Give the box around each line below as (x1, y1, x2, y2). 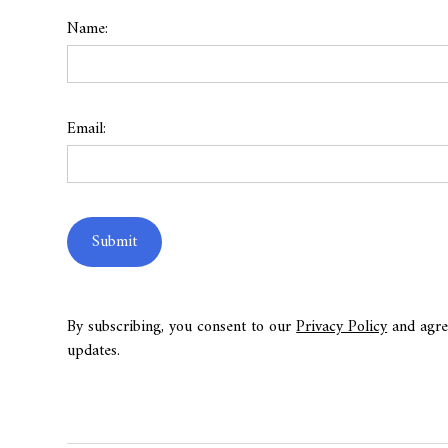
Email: (67, 115, 107, 143)
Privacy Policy (296, 313, 388, 341)
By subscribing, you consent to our (67, 313, 297, 341)
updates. (67, 337, 121, 365)
